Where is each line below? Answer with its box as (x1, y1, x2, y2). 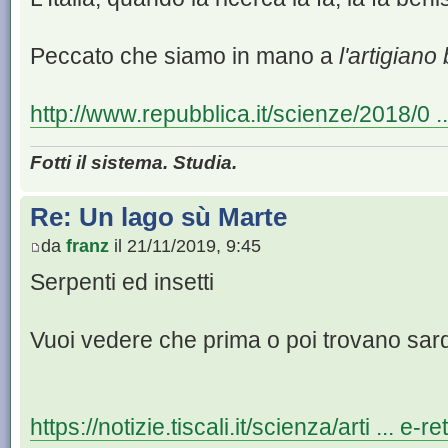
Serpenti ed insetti (30, 269, 214, 296)
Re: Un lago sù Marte (30, 201, 287, 232)
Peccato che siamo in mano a (30, 43, 339, 70)
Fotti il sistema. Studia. (30, 150, 237, 173)
